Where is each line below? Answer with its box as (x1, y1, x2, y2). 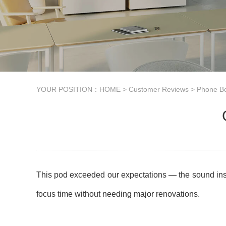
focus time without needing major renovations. (36, 190, 200, 198)
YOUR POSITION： (36, 85, 99, 93)
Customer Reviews (129, 85, 189, 93)
